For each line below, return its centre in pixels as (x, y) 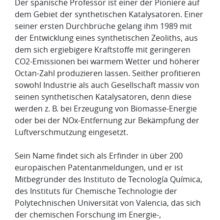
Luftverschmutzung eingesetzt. (71, 132)
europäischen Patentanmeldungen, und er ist (99, 168)
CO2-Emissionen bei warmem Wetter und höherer (107, 62)
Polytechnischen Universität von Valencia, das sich (108, 203)
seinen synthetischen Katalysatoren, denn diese (103, 97)
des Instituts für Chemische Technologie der (96, 191)
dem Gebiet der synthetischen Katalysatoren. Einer (109, 14)
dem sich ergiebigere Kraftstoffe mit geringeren (103, 50)
